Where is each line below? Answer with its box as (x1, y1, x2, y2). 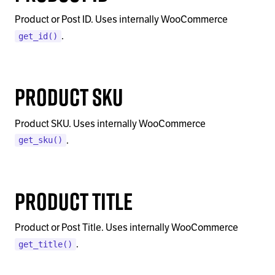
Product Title (15, 184, 133, 218)
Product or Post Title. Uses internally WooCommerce (15, 221, 238, 234)
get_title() (18, 239, 72, 249)
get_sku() (18, 135, 63, 145)
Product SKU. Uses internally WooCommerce (15, 117, 206, 130)
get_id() (18, 31, 58, 42)
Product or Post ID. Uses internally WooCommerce (15, 14, 228, 26)
